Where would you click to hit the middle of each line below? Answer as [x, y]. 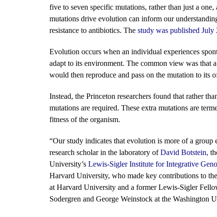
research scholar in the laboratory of [105, 152]
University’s [69, 164]
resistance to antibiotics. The [93, 30]
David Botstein [183, 152]
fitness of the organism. [85, 119]
